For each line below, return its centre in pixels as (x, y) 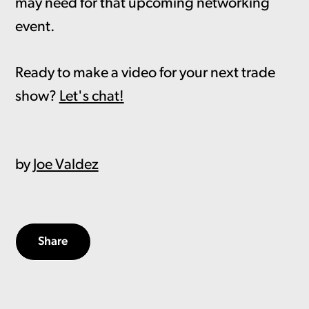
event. (35, 28)
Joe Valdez (66, 165)
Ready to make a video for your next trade (145, 73)
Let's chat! (91, 97)
